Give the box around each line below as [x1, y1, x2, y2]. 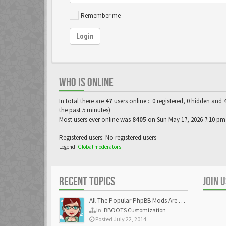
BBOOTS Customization [104, 206, 166, 214]
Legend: [59, 143, 78, 150]
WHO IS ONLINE [59, 75, 114, 90]
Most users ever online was [59, 115, 132, 124]
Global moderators [78, 143, 121, 150]
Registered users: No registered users [59, 133, 156, 142]
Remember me [81, 11, 121, 20]
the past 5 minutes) [59, 105, 110, 115]
